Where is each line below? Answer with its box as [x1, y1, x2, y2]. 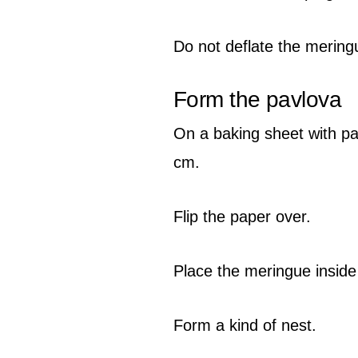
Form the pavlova [173, 86, 342, 112]
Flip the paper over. [173, 207, 311, 225]
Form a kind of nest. [173, 316, 316, 334]
